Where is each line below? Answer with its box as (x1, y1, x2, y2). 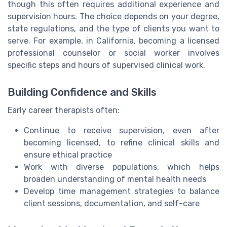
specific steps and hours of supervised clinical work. (8, 60, 205, 70)
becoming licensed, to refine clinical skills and (24, 137, 219, 147)
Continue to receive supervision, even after (24, 125, 219, 135)
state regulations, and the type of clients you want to (8, 23, 219, 33)
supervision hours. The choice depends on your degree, (8, 11, 219, 21)
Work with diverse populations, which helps (24, 162, 219, 172)
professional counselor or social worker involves (8, 48, 219, 58)
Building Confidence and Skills (8, 86, 157, 98)
